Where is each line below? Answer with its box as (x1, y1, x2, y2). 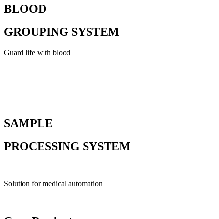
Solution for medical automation (4, 179, 103, 188)
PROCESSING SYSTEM (4, 139, 131, 153)
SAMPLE (4, 117, 53, 130)
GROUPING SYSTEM (4, 25, 119, 39)
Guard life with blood (4, 48, 70, 57)
